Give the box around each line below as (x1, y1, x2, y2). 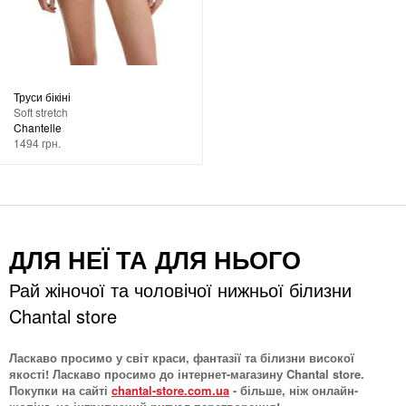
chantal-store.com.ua (111, 381, 229, 399)
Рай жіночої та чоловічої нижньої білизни (9, 275, 352, 303)
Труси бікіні (14, 88, 71, 104)
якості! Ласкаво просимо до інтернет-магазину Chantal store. (9, 364, 364, 382)
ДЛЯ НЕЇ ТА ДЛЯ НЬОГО (9, 241, 301, 276)
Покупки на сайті (9, 381, 111, 399)
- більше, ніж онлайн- (229, 381, 358, 399)
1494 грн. (14, 134, 61, 150)
